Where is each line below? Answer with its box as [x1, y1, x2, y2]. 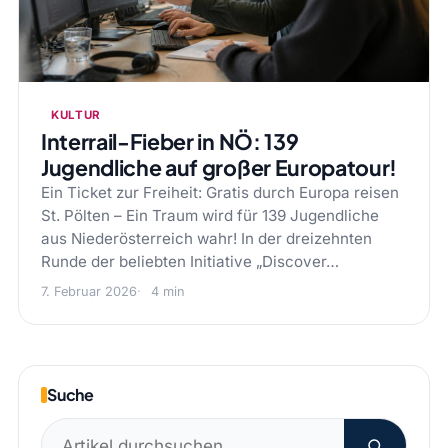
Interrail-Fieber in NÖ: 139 [40, 128, 299, 156]
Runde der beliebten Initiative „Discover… [40, 252, 339, 272]
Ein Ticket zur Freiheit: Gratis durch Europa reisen [40, 183, 399, 203]
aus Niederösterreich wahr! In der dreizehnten [40, 229, 372, 249]
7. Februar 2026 [40, 284, 137, 300]
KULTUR [50, 108, 102, 123]
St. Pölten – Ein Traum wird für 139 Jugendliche [40, 206, 379, 226]
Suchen [40, 422, 102, 444]
